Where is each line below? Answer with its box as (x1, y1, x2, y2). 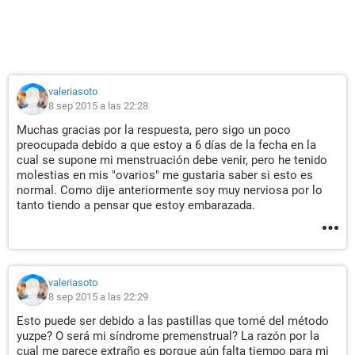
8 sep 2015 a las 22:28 (48, 100, 148, 112)
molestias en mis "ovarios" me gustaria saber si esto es (17, 168, 313, 182)
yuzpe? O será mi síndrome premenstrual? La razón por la (17, 329, 319, 343)
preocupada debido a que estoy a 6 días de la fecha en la (17, 138, 316, 152)
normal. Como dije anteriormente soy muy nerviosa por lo (17, 183, 323, 197)
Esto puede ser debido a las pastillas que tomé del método (17, 314, 329, 328)
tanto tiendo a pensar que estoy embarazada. (17, 198, 255, 212)
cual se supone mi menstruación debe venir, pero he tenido (17, 153, 327, 167)
